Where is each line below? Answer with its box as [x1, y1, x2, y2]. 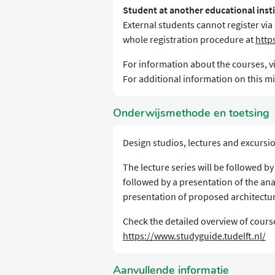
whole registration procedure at [123, 33, 255, 46]
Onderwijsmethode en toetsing [113, 106, 269, 121]
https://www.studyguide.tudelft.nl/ [123, 230, 266, 242]
